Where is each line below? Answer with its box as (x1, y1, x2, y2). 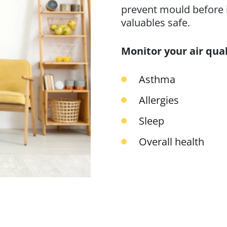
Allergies (139, 93, 179, 107)
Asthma (139, 72, 175, 86)
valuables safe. (121, 15, 190, 29)
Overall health (139, 134, 204, 148)
